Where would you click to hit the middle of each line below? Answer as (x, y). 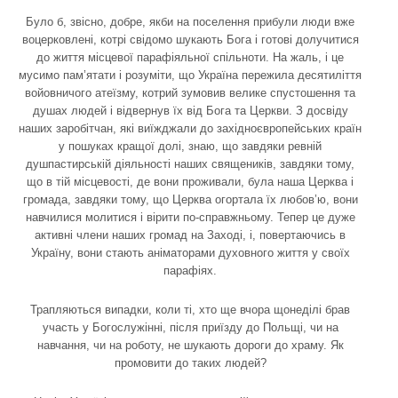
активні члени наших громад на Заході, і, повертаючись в (190, 235)
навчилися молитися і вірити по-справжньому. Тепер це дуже (190, 217)
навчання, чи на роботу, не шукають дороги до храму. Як (190, 345)
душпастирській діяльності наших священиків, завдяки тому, (190, 163)
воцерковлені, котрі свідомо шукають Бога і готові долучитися (190, 39)
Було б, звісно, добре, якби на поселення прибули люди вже (190, 21)
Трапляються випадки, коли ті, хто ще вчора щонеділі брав (190, 309)
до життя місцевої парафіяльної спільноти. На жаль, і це (190, 57)
